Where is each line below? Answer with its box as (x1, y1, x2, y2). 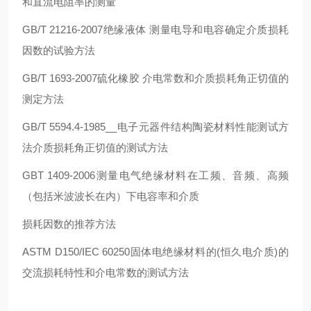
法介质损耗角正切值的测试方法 (22, 141, 168, 153)
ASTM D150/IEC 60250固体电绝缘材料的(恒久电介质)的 (22, 245, 289, 258)
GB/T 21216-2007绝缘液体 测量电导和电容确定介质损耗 (22, 23, 289, 35)
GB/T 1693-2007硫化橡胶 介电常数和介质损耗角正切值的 (22, 72, 289, 84)
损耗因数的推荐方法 (22, 217, 116, 230)
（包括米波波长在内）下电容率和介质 (22, 190, 199, 202)
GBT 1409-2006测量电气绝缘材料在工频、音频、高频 (22, 169, 289, 181)
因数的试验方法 (22, 44, 95, 56)
